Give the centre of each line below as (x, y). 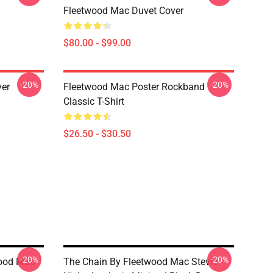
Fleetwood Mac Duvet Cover (123, 11)
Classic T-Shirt (94, 101)
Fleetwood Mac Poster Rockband (134, 87)
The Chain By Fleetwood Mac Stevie (140, 262)
